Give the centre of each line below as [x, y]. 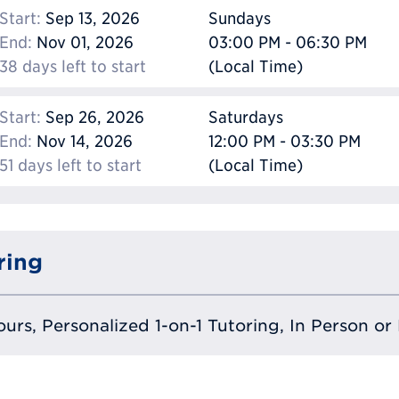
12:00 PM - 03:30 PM [285, 142]
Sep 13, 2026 [90, 19]
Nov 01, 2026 [83, 43]
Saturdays [246, 118]
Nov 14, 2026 [82, 142]
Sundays [240, 19]
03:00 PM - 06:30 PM [288, 43]
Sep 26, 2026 [93, 118]
